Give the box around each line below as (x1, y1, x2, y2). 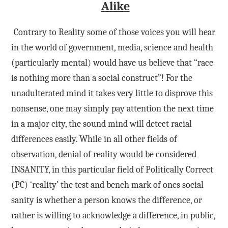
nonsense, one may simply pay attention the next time (11, 103, 214, 115)
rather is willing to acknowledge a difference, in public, (11, 210, 215, 221)
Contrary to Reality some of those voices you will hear (13, 27, 215, 38)
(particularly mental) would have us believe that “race (11, 58, 213, 69)
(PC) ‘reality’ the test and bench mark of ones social (11, 180, 204, 191)
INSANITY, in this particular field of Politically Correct (11, 164, 213, 176)
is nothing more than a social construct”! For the (11, 73, 192, 84)
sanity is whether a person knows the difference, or (11, 195, 202, 206)
